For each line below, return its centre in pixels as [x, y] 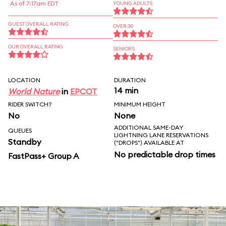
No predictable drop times [165, 154]
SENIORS [124, 49]
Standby [25, 142]
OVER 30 [123, 26]
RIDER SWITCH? [30, 104]
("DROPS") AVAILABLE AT [149, 143]
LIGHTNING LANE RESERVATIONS [161, 135]
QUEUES [20, 130]
